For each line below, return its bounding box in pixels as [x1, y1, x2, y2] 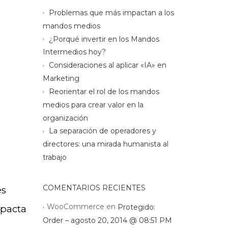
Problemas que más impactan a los [48, 8, 174, 17]
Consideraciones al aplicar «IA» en [48, 61, 166, 70]
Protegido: [117, 202, 155, 212]
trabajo [42, 152, 67, 162]
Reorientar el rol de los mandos [48, 87, 159, 96]
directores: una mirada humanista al [42, 139, 168, 149]
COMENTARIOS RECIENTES [42, 183, 146, 192]
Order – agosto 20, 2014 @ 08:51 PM [42, 215, 172, 225]
